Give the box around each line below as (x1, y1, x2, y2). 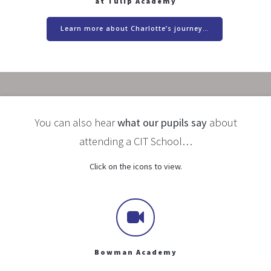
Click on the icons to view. (89, 160, 182, 172)
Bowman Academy (94, 247, 177, 257)
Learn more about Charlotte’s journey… (60, 24, 209, 33)
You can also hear (34, 115, 117, 129)
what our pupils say (117, 115, 207, 129)
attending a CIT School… (79, 134, 192, 148)
